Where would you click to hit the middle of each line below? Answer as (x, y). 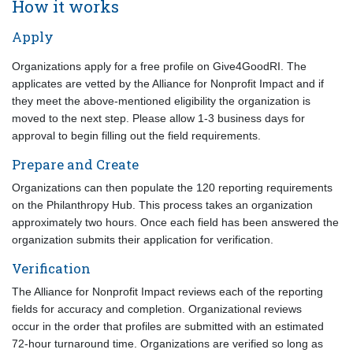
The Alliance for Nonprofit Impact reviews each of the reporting (167, 292)
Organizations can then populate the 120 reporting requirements (172, 188)
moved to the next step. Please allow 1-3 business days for (158, 118)
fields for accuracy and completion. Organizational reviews (157, 309)
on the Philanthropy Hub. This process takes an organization (162, 205)
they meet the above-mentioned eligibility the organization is (161, 101)
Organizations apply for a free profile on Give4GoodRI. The (159, 66)
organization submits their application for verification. (143, 240)
